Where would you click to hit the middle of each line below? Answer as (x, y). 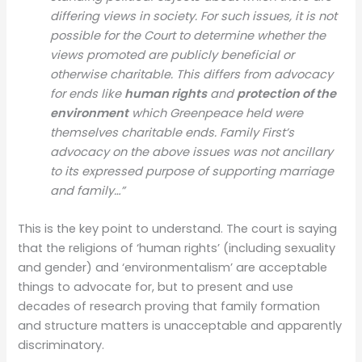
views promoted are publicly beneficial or (173, 55)
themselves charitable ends (133, 133)
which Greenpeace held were (216, 114)
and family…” (88, 191)
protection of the (287, 94)
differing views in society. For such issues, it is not (194, 17)
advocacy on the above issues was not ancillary (192, 152)
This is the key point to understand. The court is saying (178, 229)
